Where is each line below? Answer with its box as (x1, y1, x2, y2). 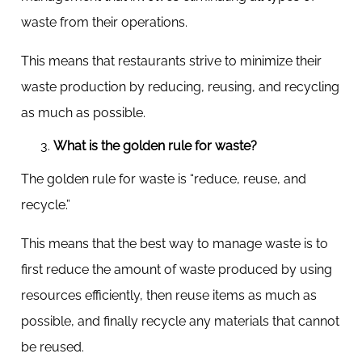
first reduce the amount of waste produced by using (21, 262, 332, 277)
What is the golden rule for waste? (53, 138, 257, 154)
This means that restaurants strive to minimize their (21, 53, 322, 69)
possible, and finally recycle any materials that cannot (21, 314, 339, 329)
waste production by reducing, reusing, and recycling (21, 79, 339, 95)
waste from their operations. (21, 15, 191, 30)
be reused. (21, 339, 87, 355)
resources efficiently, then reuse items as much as (21, 288, 317, 303)
